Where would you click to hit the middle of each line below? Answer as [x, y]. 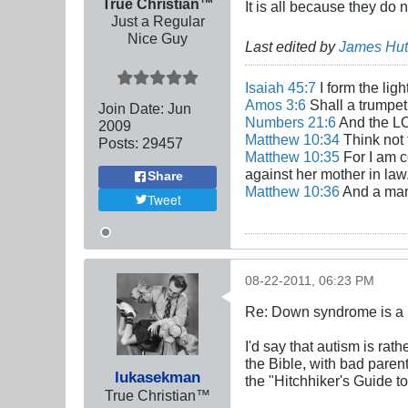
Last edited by [292, 46]
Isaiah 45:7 [280, 87]
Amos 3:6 [275, 104]
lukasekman [158, 377]
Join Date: [131, 108]
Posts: [118, 143]
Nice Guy [158, 38]
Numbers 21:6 [291, 122]
